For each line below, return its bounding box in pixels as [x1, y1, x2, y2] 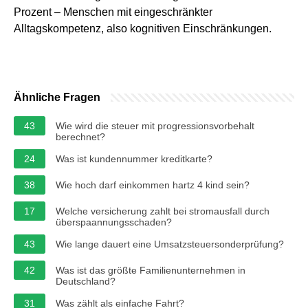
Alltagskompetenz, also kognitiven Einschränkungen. [14, 22, 272, 34]
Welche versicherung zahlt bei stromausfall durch [56, 205, 269, 217]
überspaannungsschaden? [56, 216, 172, 228]
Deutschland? [56, 275, 115, 287]
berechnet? [56, 131, 105, 142]
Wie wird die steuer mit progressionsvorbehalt [56, 120, 254, 131]
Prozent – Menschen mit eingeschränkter [14, 5, 212, 18]
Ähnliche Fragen [14, 91, 100, 103]
